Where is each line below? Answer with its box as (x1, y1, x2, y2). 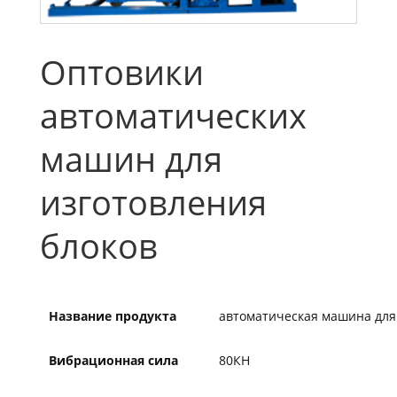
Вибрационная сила (48, 352, 178, 370)
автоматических (39, 92, 307, 139)
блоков (39, 222, 158, 269)
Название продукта (48, 307, 176, 325)
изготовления (39, 179, 267, 226)
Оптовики (39, 49, 204, 96)
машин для (39, 136, 222, 183)
